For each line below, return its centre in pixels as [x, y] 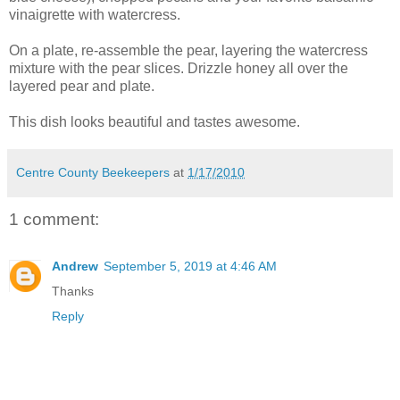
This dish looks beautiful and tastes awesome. [154, 122]
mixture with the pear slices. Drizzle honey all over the [179, 69]
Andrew [75, 266]
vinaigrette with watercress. [95, 15]
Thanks [73, 291]
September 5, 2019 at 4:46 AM [190, 266]
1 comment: [54, 220]
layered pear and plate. [82, 87]
